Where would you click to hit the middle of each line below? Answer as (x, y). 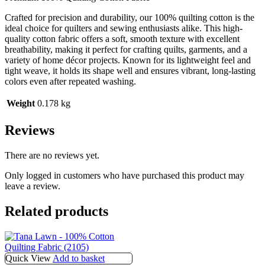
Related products (56, 211)
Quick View (28, 258)
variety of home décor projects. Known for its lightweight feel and (128, 60)
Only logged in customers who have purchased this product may (125, 176)
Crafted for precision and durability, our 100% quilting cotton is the (130, 18)
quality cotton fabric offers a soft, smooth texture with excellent (122, 39)
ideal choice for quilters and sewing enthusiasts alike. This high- (124, 28)
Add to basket (79, 258)
